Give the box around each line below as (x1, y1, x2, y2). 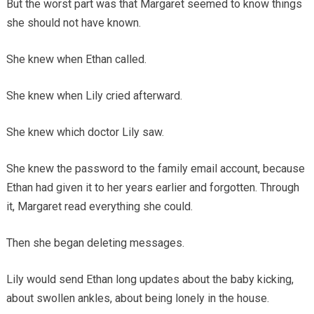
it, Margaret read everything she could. (6, 200, 193, 214)
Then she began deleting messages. (6, 236, 184, 250)
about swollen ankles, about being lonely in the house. (6, 292, 269, 306)
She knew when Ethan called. (6, 53, 146, 67)
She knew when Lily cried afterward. (6, 89, 182, 103)
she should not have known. (6, 16, 141, 30)
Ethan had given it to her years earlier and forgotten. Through (6, 181, 299, 195)
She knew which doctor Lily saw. (6, 125, 164, 139)
